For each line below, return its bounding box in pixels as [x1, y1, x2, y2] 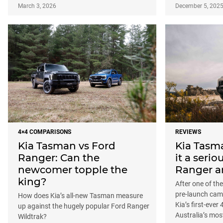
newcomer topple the [18, 163, 127, 176]
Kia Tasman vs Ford [18, 139, 115, 152]
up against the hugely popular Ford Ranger [18, 202, 149, 210]
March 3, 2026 [18, 2, 56, 10]
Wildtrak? [18, 212, 47, 221]
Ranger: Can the [18, 151, 100, 164]
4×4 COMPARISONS [18, 128, 71, 135]
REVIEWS [175, 128, 201, 135]
